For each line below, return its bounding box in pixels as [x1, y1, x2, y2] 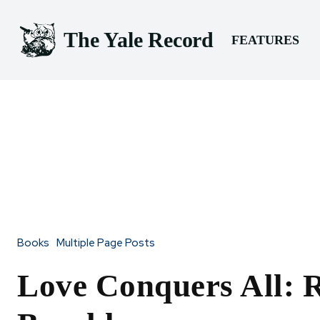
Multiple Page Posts [56, 236, 155, 251]
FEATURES [231, 32, 299, 47]
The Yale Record [64, 28, 214, 52]
